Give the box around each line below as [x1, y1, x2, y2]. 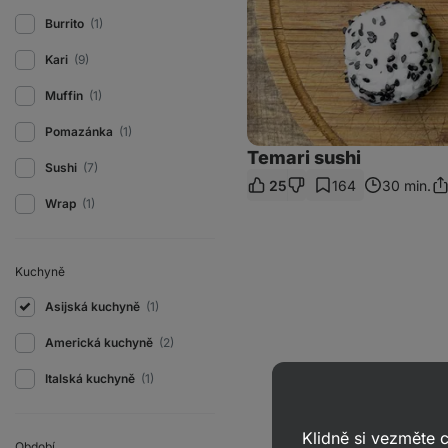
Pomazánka [45, 124, 116, 139]
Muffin [45, 88, 86, 103]
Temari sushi [247, 147, 361, 169]
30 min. [382, 176, 431, 194]
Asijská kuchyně [45, 299, 143, 314]
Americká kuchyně [45, 335, 156, 350]
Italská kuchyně [45, 371, 138, 386]
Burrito [45, 16, 87, 31]
